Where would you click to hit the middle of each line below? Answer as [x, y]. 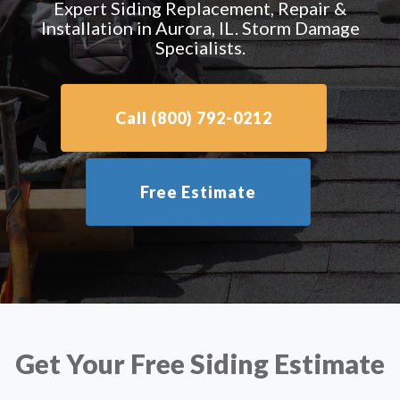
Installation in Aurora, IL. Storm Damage [200, 28]
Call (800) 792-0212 [193, 118]
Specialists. [200, 47]
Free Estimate [198, 192]
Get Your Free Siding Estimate [200, 363]
